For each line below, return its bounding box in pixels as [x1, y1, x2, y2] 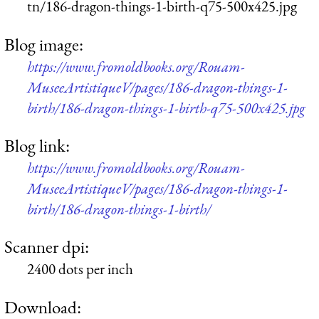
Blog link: [4, 134, 70, 157]
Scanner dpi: [4, 235, 89, 258]
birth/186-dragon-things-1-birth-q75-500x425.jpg [27, 98, 305, 117]
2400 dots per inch [27, 259, 133, 279]
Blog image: [4, 32, 83, 56]
